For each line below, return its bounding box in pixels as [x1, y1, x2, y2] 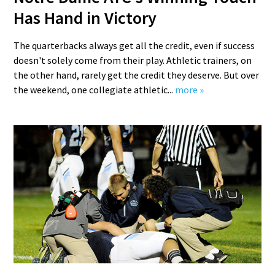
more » [175, 83, 204, 96]
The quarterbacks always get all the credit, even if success [14, 39, 255, 52]
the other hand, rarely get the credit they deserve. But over [14, 69, 260, 81]
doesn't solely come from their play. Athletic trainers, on [14, 54, 252, 66]
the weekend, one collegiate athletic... [14, 83, 176, 96]
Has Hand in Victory [14, 7, 157, 29]
